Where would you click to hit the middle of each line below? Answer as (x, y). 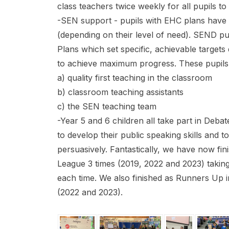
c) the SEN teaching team (107, 106)
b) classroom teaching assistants (120, 92)
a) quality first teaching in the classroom (135, 78)
